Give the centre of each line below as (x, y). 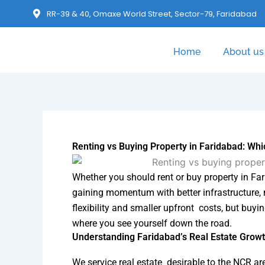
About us (243, 51)
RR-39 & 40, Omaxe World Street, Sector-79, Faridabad (152, 14)
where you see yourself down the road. (152, 223)
